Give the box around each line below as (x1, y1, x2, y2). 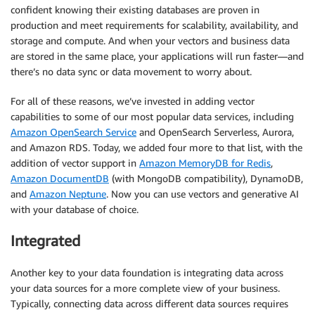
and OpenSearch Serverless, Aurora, (136, 125, 294, 138)
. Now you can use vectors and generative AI (106, 187, 299, 200)
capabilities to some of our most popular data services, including (11, 110, 294, 122)
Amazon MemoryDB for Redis (139, 156, 271, 169)
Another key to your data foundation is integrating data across (11, 266, 283, 278)
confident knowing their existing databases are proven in (11, 3, 259, 15)
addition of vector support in (11, 156, 139, 169)
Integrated (11, 232, 80, 250)
